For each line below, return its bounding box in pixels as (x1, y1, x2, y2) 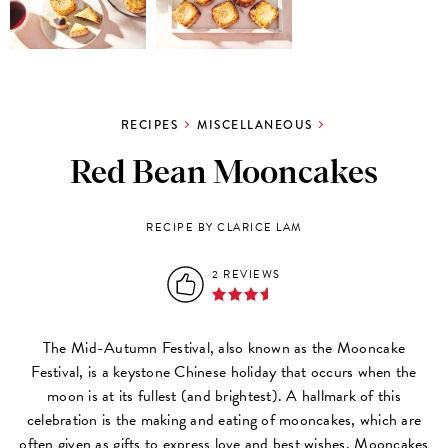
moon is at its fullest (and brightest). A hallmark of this (47, 383, 401, 408)
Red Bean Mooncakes (70, 157, 378, 190)
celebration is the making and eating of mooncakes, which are (26, 407, 422, 432)
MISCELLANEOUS (197, 115, 313, 134)
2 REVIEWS (212, 265, 281, 283)
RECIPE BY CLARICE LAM (146, 218, 302, 236)
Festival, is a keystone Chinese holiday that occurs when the (31, 359, 417, 384)
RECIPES (120, 115, 179, 134)
